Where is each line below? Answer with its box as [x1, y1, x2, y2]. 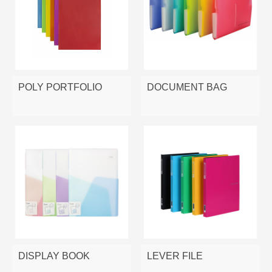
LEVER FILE [147, 251, 203, 262]
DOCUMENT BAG [147, 81, 228, 92]
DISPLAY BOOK [18, 251, 90, 262]
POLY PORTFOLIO [18, 81, 102, 92]
